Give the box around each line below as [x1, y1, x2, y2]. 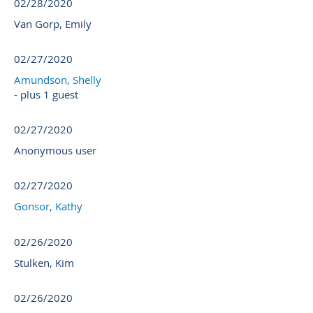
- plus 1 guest [14, 87, 78, 102]
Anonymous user [14, 143, 96, 158]
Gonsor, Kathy [14, 199, 82, 214]
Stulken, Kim [14, 256, 74, 270]
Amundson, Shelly [14, 73, 101, 87]
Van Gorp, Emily [14, 17, 92, 31]
